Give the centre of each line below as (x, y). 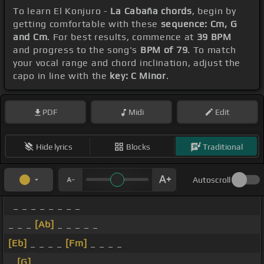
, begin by (214, 11)
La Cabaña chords (151, 11)
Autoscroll (212, 180)
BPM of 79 (164, 50)
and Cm (30, 37)
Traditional (222, 146)
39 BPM (214, 37)
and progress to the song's (77, 50)
